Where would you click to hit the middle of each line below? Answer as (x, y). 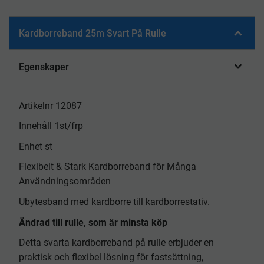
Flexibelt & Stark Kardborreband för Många (108, 167)
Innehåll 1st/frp (51, 126)
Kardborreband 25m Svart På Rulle (93, 33)
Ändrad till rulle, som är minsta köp (93, 222)
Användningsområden (65, 181)
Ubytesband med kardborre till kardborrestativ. (114, 202)
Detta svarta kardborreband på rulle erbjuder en (116, 243)
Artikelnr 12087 (50, 105)
